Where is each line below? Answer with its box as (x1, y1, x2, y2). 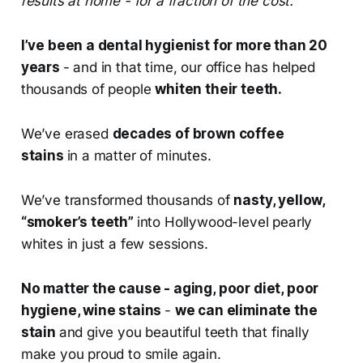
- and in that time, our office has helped (62, 59, 315, 76)
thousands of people (20, 81, 156, 98)
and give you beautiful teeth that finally (58, 324, 310, 341)
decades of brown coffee (112, 126, 284, 143)
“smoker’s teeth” (20, 214, 137, 231)
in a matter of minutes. (66, 147, 211, 164)
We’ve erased (20, 126, 113, 143)
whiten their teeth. (155, 81, 283, 98)
